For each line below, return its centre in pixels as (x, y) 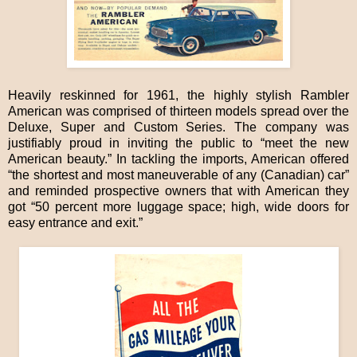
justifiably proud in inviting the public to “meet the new (178, 143)
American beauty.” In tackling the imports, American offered (178, 159)
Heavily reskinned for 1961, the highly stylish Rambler (178, 96)
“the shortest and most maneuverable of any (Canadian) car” (178, 175)
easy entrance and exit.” (77, 223)
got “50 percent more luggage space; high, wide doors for (178, 207)
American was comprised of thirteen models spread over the (178, 112)
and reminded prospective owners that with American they (178, 191)
